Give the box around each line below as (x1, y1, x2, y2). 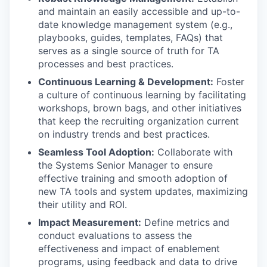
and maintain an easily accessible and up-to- (38, 5, 240, 17)
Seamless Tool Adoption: (38, 146, 154, 158)
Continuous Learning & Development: (38, 76, 213, 88)
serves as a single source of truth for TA (38, 45, 219, 57)
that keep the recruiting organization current (38, 115, 239, 127)
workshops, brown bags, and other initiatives (38, 102, 241, 114)
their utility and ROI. (38, 198, 127, 210)
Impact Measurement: (38, 216, 141, 228)
